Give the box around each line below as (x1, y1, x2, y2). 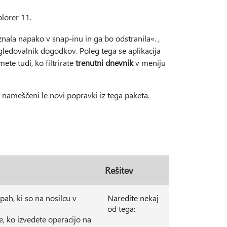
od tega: (107, 203, 135, 214)
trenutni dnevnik (75, 57, 133, 68)
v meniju (133, 57, 166, 68)
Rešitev (105, 164, 133, 176)
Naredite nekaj (107, 193, 159, 203)
